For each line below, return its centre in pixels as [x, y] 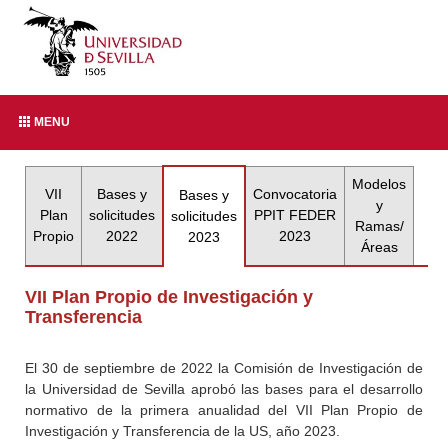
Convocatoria [295, 194]
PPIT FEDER [295, 215]
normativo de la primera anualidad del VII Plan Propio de [224, 410]
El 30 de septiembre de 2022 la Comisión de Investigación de [224, 368]
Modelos [379, 184]
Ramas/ [379, 226]
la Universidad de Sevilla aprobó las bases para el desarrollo [224, 389]
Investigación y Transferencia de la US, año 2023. [183, 431]
